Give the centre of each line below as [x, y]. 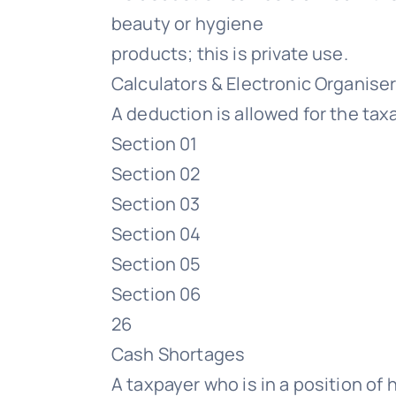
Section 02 [156, 174]
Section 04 [156, 234]
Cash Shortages [179, 354]
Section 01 [155, 144]
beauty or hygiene [187, 23]
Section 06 [156, 294]
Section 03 [156, 204]
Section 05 [156, 264]
